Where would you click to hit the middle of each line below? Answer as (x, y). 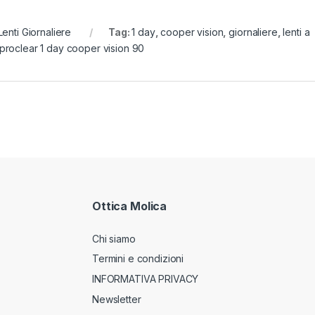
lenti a (296, 32)
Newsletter (117, 299)
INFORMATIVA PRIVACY (146, 279)
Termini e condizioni (138, 259)
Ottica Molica (130, 206)
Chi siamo (114, 238)
